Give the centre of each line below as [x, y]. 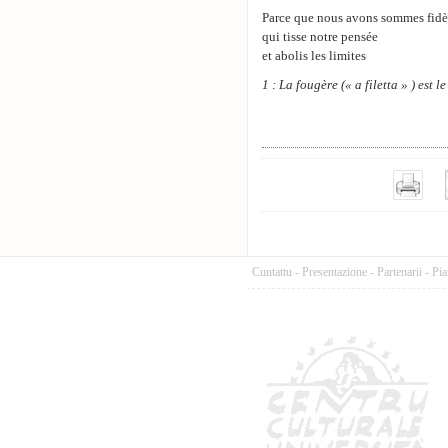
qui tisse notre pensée [320, 37]
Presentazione [334, 272]
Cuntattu [272, 272]
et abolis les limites [314, 56]
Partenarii [399, 272]
